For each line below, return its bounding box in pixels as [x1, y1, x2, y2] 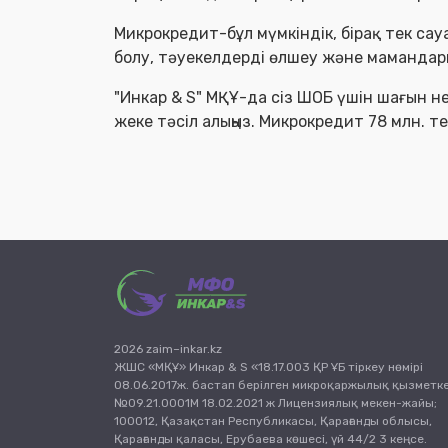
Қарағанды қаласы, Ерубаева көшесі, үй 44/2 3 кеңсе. [114, 432, 427, 446]
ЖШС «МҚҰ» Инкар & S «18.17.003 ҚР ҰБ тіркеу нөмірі [114, 360, 423, 374]
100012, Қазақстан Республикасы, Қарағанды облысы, [114, 414, 432, 428]
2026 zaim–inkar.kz [114, 342, 222, 356]
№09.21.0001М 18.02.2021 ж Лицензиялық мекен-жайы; [114, 396, 437, 410]
